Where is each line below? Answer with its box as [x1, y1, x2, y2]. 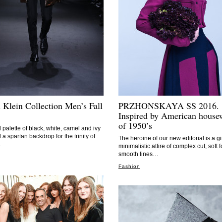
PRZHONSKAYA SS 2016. [118, 100, 219, 111]
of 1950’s [118, 119, 152, 131]
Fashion [118, 164, 140, 169]
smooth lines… [118, 151, 159, 158]
